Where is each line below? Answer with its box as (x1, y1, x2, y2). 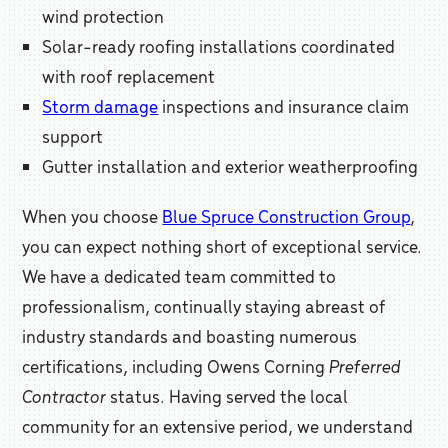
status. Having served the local (106, 384, 349, 408)
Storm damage (42, 94, 159, 118)
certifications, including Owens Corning (22, 354, 330, 378)
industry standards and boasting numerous (22, 324, 358, 348)
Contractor (22, 384, 107, 408)
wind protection (42, 4, 165, 28)
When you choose (22, 204, 163, 228)
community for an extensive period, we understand (22, 414, 414, 438)
